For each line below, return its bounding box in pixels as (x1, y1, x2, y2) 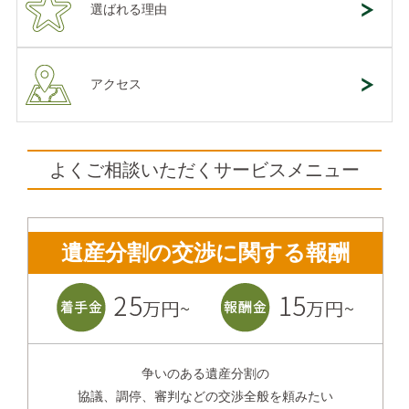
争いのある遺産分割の (142, 366, 269, 381)
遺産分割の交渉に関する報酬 (61, 240, 350, 265)
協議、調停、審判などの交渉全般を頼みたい (78, 389, 333, 404)
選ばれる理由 (89, 3, 167, 17)
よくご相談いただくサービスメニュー (49, 159, 360, 180)
